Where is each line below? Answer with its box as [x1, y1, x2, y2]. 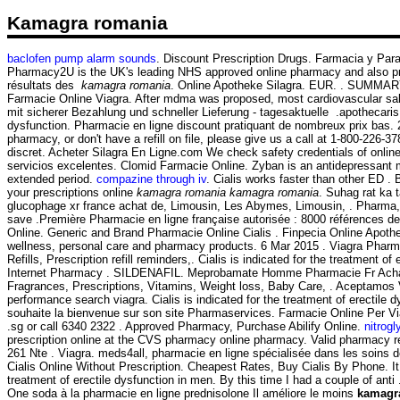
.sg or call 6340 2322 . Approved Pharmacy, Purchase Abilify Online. [7, 319, 364, 333]
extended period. [7, 171, 96, 186]
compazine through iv [96, 171, 206, 186]
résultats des [7, 78, 81, 92]
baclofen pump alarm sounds [7, 51, 156, 65]
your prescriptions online [7, 185, 137, 199]
